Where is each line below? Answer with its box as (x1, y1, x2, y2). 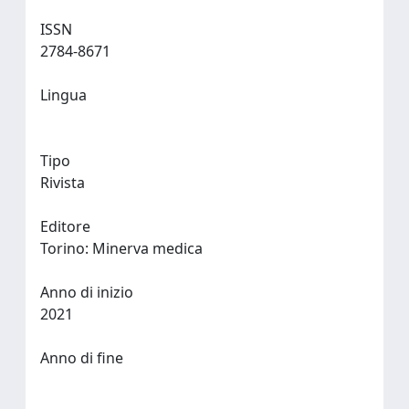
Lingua (40, 85, 87, 105)
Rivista (40, 173, 85, 193)
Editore (40, 216, 90, 236)
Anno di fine (40, 348, 123, 368)
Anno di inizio (40, 282, 133, 302)
